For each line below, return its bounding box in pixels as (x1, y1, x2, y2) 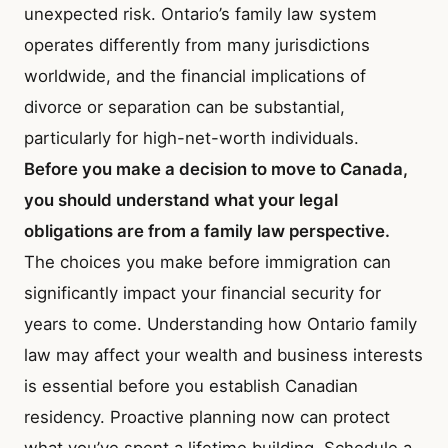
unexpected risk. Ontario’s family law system (24, 3, 377, 24)
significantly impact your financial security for (24, 282, 381, 303)
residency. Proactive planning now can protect (24, 406, 390, 427)
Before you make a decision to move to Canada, (24, 158, 408, 179)
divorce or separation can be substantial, (24, 96, 345, 117)
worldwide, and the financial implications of (24, 65, 366, 86)
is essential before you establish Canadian (24, 375, 358, 396)
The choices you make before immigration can (24, 251, 391, 272)
